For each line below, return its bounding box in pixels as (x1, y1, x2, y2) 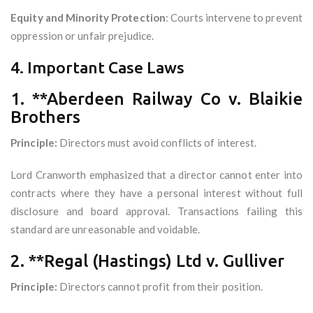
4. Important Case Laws (10, 59, 184, 77)
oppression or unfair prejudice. (10, 29, 154, 43)
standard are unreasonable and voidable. (10, 223, 200, 236)
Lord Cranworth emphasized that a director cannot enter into (10, 168, 303, 182)
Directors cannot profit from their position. (57, 280, 263, 293)
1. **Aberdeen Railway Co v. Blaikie (10, 89, 303, 109)
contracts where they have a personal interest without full (10, 187, 303, 200)
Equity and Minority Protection (10, 11, 166, 24)
